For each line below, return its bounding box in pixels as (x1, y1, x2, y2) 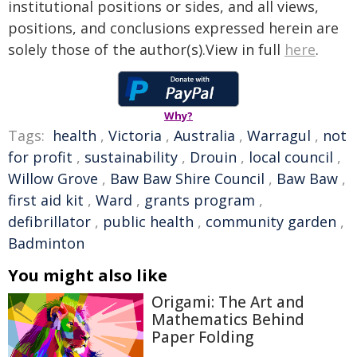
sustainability (84, 147, 178, 167)
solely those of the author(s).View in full (8, 40, 284, 59)
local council (249, 147, 333, 167)
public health (103, 212, 194, 231)
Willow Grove (8, 169, 98, 188)
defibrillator (8, 212, 91, 231)
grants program (144, 190, 255, 210)
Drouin (190, 147, 237, 167)
